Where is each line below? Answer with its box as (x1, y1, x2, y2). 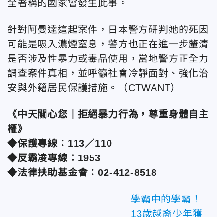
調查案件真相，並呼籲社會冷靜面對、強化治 (7, 67, 209, 78)
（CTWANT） (118, 82, 181, 93)
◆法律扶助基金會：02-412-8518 (7, 167, 157, 178)
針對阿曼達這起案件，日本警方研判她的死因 (7, 24, 209, 35)
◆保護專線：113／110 (7, 138, 112, 149)
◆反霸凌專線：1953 (7, 152, 101, 163)
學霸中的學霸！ (131, 193, 201, 204)
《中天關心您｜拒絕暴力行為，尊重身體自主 (7, 108, 209, 120)
